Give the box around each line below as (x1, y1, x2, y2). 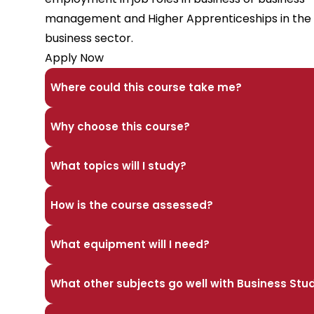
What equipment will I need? (50, 237, 210, 252)
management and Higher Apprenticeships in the (45, 11, 311, 27)
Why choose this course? (50, 119, 190, 135)
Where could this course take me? (50, 80, 242, 95)
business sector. (45, 30, 133, 47)
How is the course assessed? (50, 198, 213, 213)
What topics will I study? (50, 158, 186, 174)
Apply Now (45, 50, 104, 67)
